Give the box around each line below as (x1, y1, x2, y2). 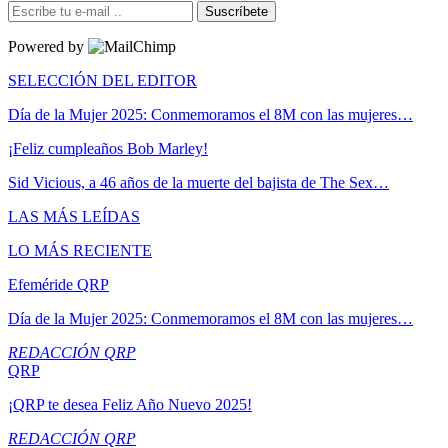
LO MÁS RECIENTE (8, 241, 152, 259)
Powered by (8, 37, 88, 55)
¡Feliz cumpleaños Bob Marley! (8, 139, 208, 157)
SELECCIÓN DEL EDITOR (8, 71, 197, 89)
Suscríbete (205, 3, 268, 19)
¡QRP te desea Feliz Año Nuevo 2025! (8, 395, 252, 413)
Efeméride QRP (8, 275, 109, 293)
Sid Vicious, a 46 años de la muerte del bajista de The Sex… (8, 173, 389, 191)
